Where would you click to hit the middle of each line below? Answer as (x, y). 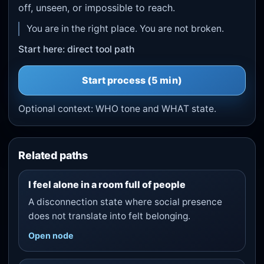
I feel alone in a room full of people (107, 185)
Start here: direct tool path (77, 49)
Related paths (53, 156)
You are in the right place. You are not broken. (126, 29)
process (126, 80)
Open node (51, 236)
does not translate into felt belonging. (109, 216)
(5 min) (164, 80)
